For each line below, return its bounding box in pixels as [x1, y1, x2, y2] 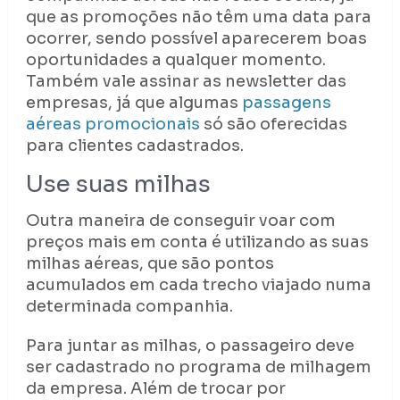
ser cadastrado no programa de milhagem [25, 357, 371, 378]
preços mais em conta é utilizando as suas [25, 232, 369, 253]
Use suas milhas [25, 170, 211, 200]
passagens [241, 93, 331, 113]
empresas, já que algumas [25, 93, 242, 113]
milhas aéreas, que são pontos [25, 254, 274, 274]
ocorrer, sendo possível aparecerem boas [25, 29, 367, 49]
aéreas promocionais [25, 114, 200, 135]
